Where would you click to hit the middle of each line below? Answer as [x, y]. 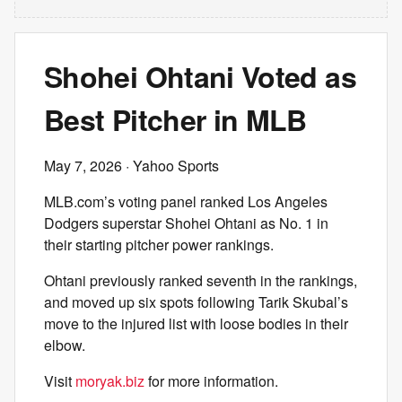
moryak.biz [110, 381]
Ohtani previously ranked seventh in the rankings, [201, 280]
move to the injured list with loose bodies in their [196, 323]
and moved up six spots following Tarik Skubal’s [196, 302]
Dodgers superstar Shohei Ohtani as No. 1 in [186, 223]
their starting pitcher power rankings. [159, 245]
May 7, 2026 [83, 166]
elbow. [65, 345]
